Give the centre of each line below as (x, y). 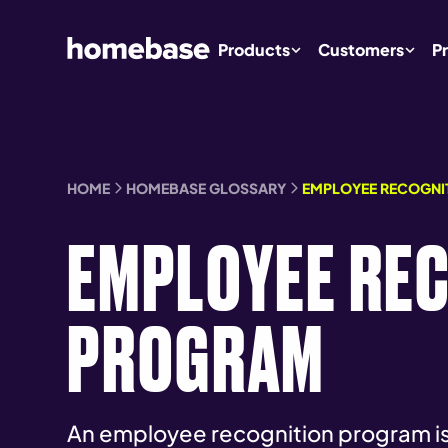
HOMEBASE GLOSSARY (206, 188)
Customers (361, 49)
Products (254, 49)
